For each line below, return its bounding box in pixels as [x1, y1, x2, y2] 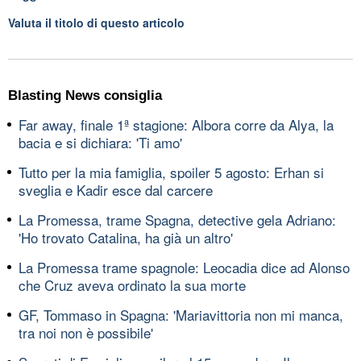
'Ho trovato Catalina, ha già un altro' [19, 226, 233, 247]
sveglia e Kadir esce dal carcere [19, 179, 213, 200]
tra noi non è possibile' [19, 322, 153, 342]
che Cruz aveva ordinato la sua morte [19, 274, 246, 295]
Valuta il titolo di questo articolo [8, 14, 185, 31]
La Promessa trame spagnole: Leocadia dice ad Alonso [19, 256, 350, 277]
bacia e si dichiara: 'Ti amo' [19, 131, 182, 152]
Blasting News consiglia [8, 87, 162, 103]
